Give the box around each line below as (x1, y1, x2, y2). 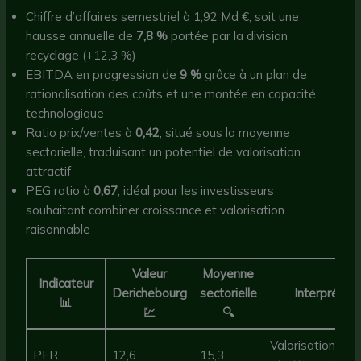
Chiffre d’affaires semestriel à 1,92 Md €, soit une (26, 9, 300, 25)
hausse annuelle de (26, 28, 137, 44)
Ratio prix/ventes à (26, 125, 136, 141)
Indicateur (38, 275, 93, 291)
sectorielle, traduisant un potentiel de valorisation (26, 144, 301, 160)
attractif (26, 164, 72, 180)
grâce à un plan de (201, 67, 308, 83)
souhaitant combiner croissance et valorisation (26, 202, 285, 218)
